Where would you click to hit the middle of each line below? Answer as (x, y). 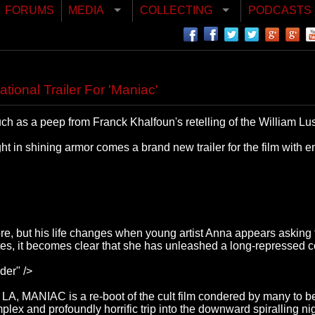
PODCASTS (279, 11)
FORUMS (30, 11)
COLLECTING (176, 11)
